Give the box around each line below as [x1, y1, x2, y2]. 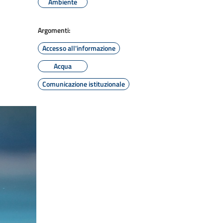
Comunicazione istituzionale [42, 79, 125, 89]
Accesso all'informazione [42, 43, 115, 53]
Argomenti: [38, 25, 70, 35]
